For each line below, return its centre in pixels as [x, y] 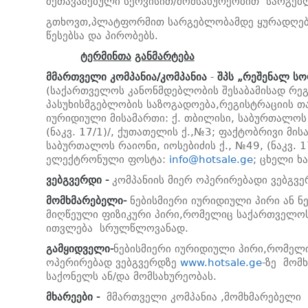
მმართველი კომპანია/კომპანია [128, 77]
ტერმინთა [106, 57]
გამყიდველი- [79, 249]
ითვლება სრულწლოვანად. [117, 229]
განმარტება [164, 57]
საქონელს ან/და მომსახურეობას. [131, 277]
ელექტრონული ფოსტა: [107, 160]
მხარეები [69, 297]
